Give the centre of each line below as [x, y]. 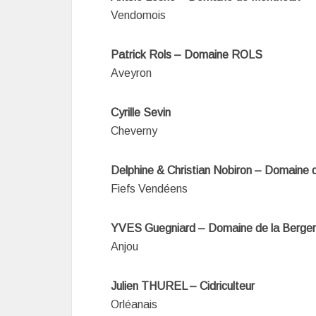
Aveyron [131, 73]
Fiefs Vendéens [149, 189]
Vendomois [138, 15]
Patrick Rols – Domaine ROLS [187, 55]
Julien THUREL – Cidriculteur [183, 286]
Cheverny [134, 131]
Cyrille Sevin [141, 113]
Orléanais [134, 304]
